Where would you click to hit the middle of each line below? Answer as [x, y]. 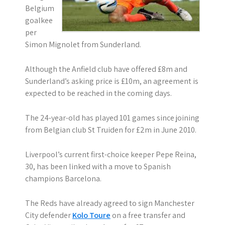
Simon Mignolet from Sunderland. [83, 44]
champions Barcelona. [63, 179]
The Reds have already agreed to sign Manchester [110, 203]
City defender [49, 215]
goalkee [39, 20]
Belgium [40, 8]
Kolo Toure [91, 215]
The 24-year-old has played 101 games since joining [112, 118]
